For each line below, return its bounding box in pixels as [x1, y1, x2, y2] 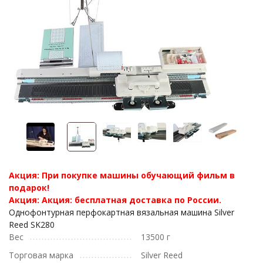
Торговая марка [9, 249, 73, 261]
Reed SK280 [9, 219, 55, 230]
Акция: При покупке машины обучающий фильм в [9, 170, 235, 181]
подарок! [9, 182, 49, 193]
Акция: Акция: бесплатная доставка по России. [9, 194, 221, 205]
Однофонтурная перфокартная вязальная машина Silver [9, 207, 234, 218]
